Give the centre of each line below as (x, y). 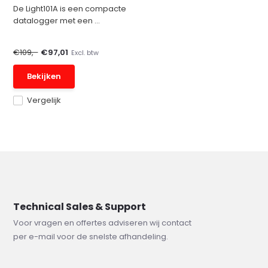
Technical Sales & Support (80, 207)
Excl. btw (85, 52)
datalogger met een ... (57, 21)
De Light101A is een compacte (70, 9)
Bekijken (44, 76)
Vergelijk (44, 100)
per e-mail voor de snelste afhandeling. (91, 237)
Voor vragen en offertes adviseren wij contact (103, 223)
